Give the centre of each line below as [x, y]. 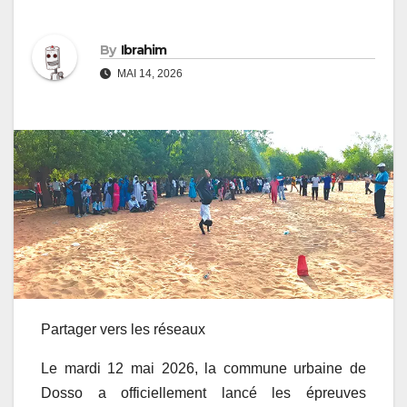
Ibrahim [144, 50]
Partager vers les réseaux [123, 329]
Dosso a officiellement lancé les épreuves [203, 392]
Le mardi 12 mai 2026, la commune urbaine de [203, 368]
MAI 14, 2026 [149, 73]
